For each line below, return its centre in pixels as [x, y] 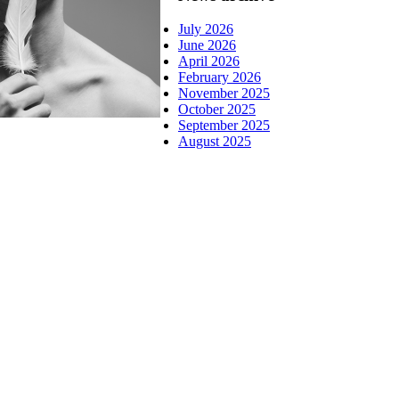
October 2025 [217, 110]
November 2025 [224, 94]
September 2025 [224, 126]
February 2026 [220, 77]
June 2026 [207, 45]
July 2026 [206, 29]
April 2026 [209, 61]
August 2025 [215, 142]
